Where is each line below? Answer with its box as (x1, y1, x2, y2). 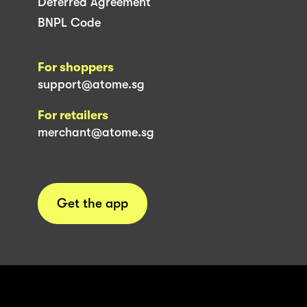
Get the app (57, 195, 128, 211)
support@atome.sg (38, 77, 145, 91)
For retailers (38, 108, 108, 122)
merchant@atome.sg (38, 125, 154, 139)
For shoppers (38, 60, 114, 74)
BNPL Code (38, 15, 101, 29)
